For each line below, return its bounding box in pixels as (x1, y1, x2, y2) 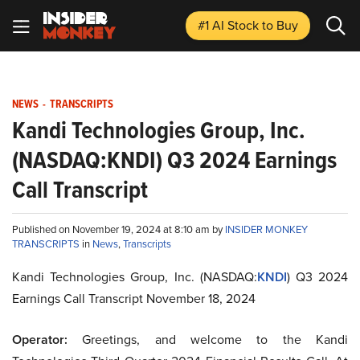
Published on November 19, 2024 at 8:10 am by (12, 222, 225, 236)
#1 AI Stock (198, 16, 262, 34)
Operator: (12, 330, 67, 349)
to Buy (262, 16, 298, 34)
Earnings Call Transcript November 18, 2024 (12, 289, 256, 307)
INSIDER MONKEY (225, 222, 308, 236)
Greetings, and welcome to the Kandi (67, 330, 348, 348)
